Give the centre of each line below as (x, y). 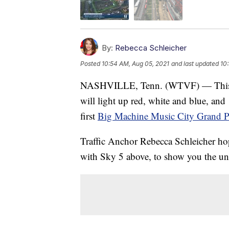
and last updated (195, 63)
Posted (91, 63)
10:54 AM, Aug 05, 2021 (135, 63)
